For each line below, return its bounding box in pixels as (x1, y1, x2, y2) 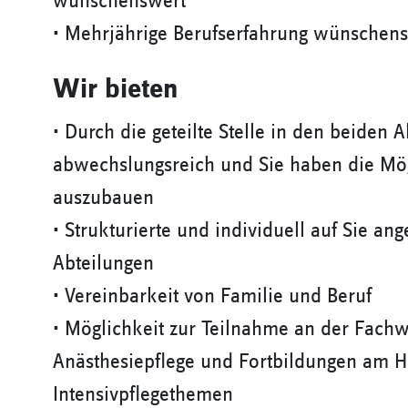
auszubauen (53, 187, 154, 209)
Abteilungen (53, 252, 154, 274)
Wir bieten (53, 75, 178, 104)
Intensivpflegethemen (53, 383, 233, 405)
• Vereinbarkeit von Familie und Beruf (53, 285, 372, 307)
